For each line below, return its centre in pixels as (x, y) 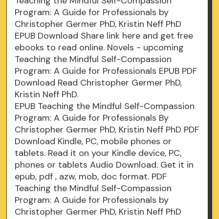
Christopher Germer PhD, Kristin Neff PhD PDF (107, 130)
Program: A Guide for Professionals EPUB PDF (106, 71)
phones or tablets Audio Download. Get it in (104, 165)
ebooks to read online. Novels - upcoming (99, 48)
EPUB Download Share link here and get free (104, 36)
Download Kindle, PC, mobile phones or (93, 142)
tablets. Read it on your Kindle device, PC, (98, 153)
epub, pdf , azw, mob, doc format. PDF (91, 177)
